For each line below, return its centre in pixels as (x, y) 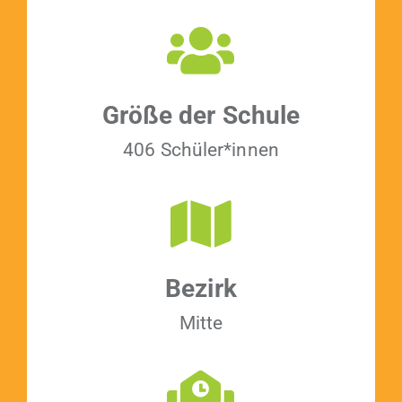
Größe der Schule (201, 115)
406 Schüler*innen (201, 149)
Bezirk (201, 288)
